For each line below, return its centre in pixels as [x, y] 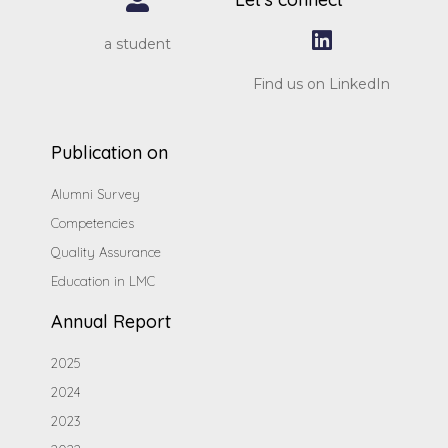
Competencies [93, 223]
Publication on [110, 153]
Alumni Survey [96, 194]
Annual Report [111, 322]
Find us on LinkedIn [322, 84]
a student [138, 44]
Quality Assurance [106, 252]
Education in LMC [103, 281]
